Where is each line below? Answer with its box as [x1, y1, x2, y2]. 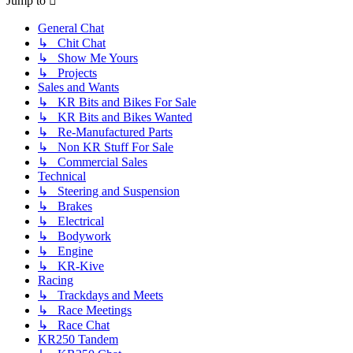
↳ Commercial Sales [38, 154, 147, 169]
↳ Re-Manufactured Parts [38, 124, 173, 139]
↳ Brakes [38, 199, 92, 213]
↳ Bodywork [38, 229, 111, 243]
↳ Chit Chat [38, 35, 106, 50]
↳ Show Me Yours [38, 50, 138, 65]
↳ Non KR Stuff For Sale [38, 139, 173, 154]
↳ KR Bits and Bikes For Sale [38, 95, 196, 109]
